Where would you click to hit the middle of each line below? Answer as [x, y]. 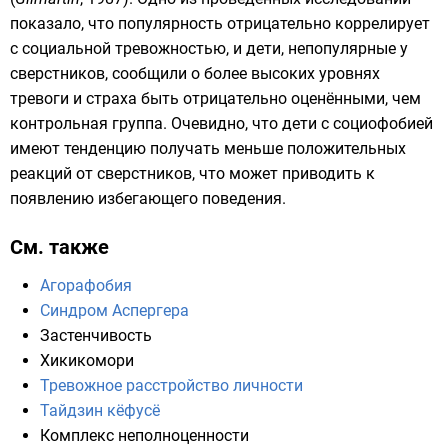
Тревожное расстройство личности [171, 386]
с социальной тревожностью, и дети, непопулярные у [209, 49]
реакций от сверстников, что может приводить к [192, 174]
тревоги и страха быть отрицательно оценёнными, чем [215, 99]
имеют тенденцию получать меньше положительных [208, 149]
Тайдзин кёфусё [100, 411]
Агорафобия [86, 286]
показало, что [64, 24]
